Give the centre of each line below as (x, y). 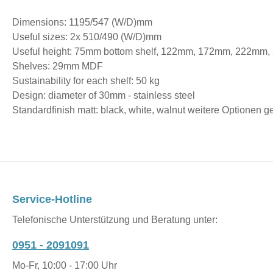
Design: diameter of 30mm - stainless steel (104, 95)
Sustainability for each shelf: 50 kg (86, 80)
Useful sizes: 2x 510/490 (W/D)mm (87, 37)
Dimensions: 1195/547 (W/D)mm (82, 22)
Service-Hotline (52, 200)
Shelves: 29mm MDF (59, 66)
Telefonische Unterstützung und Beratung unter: (115, 220)
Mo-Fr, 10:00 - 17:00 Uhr (65, 266)
